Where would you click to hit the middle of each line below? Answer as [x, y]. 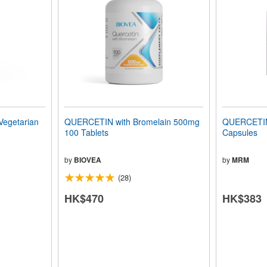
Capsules [240, 132]
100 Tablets [86, 132]
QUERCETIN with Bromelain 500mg [132, 122]
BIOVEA [87, 160]
